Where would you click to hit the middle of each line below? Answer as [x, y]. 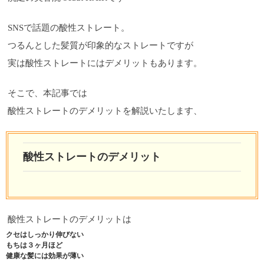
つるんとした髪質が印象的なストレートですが [100, 46]
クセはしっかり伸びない [45, 235]
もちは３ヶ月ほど [34, 245]
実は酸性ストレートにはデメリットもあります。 [105, 63]
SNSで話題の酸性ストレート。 [69, 28]
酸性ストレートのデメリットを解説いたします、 [105, 111]
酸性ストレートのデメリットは [70, 220]
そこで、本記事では [47, 93]
